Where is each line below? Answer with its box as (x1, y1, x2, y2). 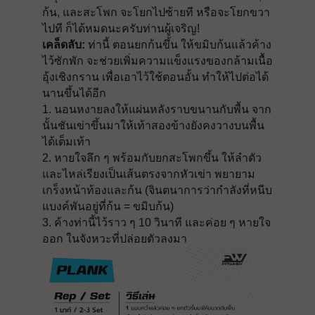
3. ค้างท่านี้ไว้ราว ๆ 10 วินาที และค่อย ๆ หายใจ (42, 217, 271, 229)
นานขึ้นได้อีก (42, 87, 106, 99)
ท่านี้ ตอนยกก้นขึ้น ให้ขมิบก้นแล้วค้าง (85, 39, 271, 51)
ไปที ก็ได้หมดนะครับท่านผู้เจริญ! (42, 22, 200, 34)
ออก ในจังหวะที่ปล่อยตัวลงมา (42, 233, 187, 245)
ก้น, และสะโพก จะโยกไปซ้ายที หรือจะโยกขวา (42, 6, 270, 18)
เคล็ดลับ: (42, 39, 85, 51)
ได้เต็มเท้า (42, 136, 91, 148)
